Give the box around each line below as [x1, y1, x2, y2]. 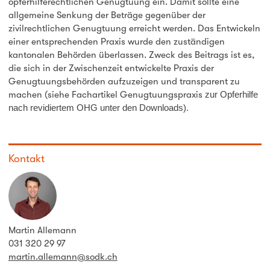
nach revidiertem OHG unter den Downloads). [8, 102, 189, 113]
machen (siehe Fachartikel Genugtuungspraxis [8, 89, 205, 101]
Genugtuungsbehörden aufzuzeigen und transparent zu [8, 76, 240, 87]
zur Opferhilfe [204, 89, 258, 100]
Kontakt [8, 152, 45, 165]
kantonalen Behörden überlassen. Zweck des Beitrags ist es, [8, 49, 255, 61]
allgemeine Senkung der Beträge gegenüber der [8, 10, 206, 21]
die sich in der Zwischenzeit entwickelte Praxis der [8, 63, 214, 74]
